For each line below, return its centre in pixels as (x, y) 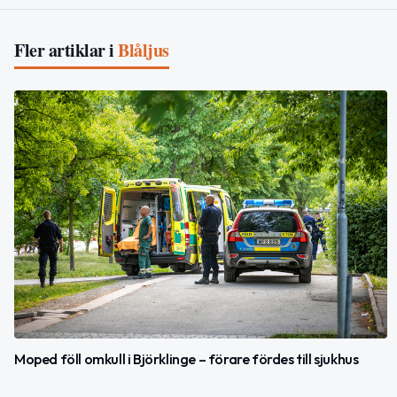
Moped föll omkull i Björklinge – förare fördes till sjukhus (187, 359)
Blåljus (144, 50)
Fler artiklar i (64, 50)
